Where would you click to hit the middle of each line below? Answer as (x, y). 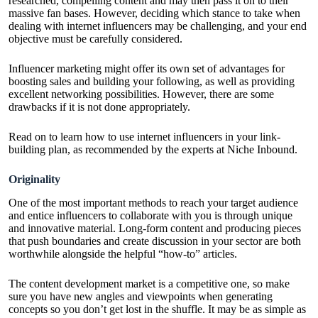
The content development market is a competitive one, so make (149, 284)
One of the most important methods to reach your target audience (153, 203)
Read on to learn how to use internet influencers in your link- (144, 137)
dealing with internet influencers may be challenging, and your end (158, 26)
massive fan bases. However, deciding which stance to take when (154, 13)
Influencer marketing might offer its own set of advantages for (147, 69)
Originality (34, 180)
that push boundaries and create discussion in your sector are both (155, 241)
